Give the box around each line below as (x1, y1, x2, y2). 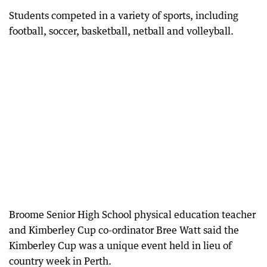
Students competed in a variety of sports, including (9, 10, 238, 21)
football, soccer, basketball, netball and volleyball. (9, 25, 234, 37)
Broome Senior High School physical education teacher (9, 209, 256, 221)
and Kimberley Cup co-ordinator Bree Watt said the (9, 224, 239, 236)
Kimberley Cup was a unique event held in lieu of (9, 240, 232, 252)
